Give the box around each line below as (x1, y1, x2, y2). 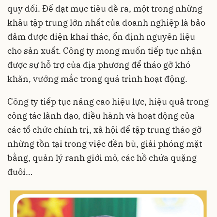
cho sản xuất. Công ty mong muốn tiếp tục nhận (7, 45, 202, 56)
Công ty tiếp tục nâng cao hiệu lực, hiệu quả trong (7, 95, 209, 107)
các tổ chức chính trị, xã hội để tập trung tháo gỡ (7, 124, 201, 135)
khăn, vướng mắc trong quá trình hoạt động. (7, 73, 187, 84)
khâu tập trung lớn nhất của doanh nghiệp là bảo (7, 16, 205, 28)
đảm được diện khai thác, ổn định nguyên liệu (7, 31, 195, 42)
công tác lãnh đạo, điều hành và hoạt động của (7, 109, 195, 121)
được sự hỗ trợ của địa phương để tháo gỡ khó (7, 59, 190, 70)
